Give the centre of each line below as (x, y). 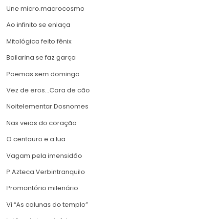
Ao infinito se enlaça (38, 25)
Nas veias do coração (42, 123)
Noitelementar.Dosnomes (47, 107)
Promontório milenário (42, 188)
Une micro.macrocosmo (45, 8)
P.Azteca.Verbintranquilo (46, 172)
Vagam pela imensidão (44, 155)
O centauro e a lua (36, 139)
